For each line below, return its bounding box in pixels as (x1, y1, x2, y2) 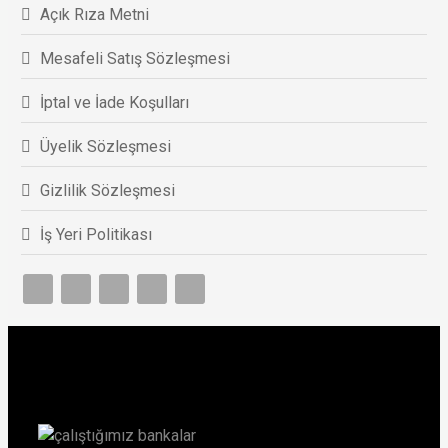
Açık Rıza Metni (39, 4, 149, 24)
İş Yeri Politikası (39, 224, 152, 244)
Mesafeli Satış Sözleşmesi (39, 48, 230, 68)
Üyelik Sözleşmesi (39, 136, 171, 156)
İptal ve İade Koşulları (39, 92, 189, 112)
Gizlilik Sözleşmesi (39, 180, 175, 200)
